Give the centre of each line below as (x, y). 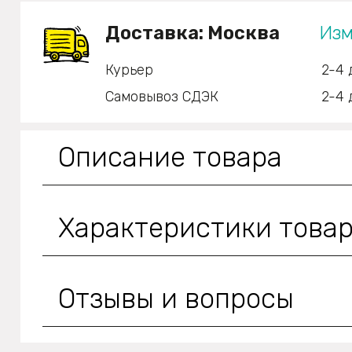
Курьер (129, 70)
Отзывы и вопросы (176, 298)
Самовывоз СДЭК (162, 96)
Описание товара (170, 157)
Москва (244, 33)
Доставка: (156, 33)
